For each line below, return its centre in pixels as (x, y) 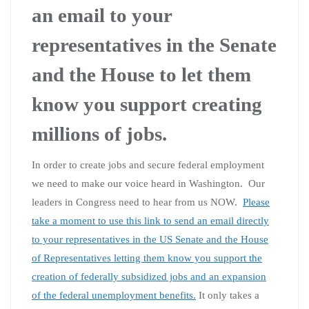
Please (256, 202)
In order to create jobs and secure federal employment (148, 165)
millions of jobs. (99, 133)
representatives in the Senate (154, 44)
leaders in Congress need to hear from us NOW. (137, 202)
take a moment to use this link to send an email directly (150, 220)
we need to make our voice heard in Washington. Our (148, 183)
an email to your (102, 15)
